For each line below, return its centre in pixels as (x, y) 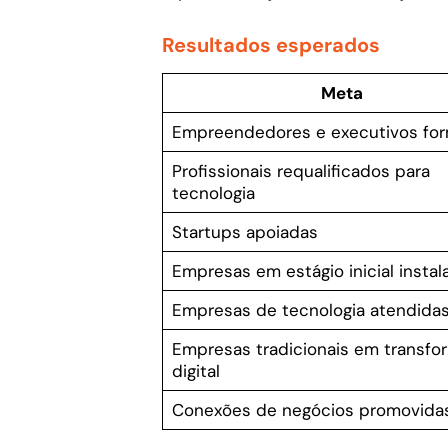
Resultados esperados (271, 44)
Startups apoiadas (244, 231)
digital (195, 370)
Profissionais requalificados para (300, 170)
